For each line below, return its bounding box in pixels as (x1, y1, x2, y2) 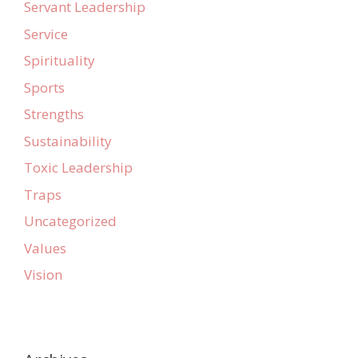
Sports (24, 78, 65, 97)
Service (24, 24, 68, 43)
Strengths (24, 105, 84, 124)
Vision (24, 265, 62, 284)
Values (24, 238, 66, 257)
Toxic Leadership (24, 158, 133, 177)
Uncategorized (24, 212, 117, 231)
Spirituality (24, 51, 95, 70)
